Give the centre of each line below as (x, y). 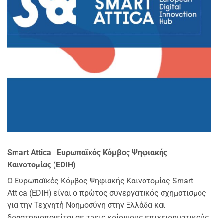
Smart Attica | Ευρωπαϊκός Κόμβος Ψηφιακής (87, 153)
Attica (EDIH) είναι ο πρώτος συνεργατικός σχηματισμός (107, 193)
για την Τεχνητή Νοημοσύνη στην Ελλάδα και (86, 205)
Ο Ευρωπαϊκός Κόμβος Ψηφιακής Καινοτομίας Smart (100, 181)
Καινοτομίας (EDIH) (42, 165)
